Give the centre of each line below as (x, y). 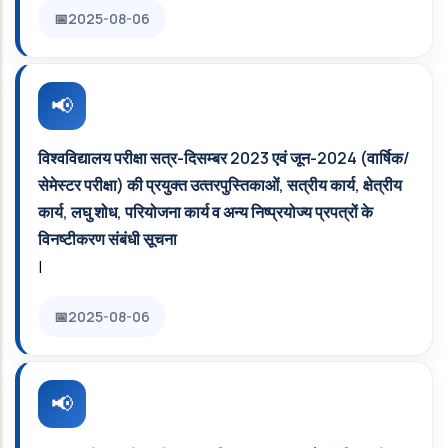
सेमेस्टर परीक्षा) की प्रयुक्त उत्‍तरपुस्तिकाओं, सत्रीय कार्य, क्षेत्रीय (220, 185)
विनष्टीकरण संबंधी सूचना (107, 239)
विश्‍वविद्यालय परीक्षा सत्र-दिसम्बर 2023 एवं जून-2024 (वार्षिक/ (224, 158)
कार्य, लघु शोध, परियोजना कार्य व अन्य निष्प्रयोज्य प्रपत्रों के (205, 212)
